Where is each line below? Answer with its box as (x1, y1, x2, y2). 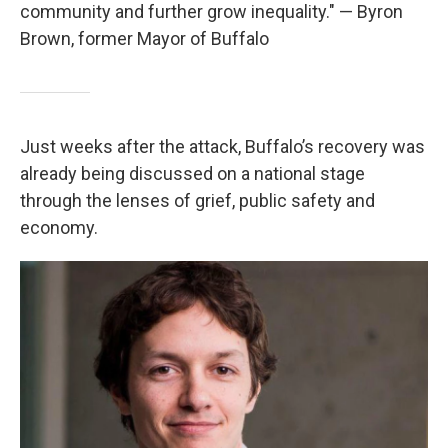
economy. (20, 217, 98, 239)
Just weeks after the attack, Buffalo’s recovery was (20, 136, 425, 158)
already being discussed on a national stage (20, 163, 365, 185)
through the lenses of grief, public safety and (20, 190, 375, 212)
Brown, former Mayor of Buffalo (20, 28, 269, 50)
